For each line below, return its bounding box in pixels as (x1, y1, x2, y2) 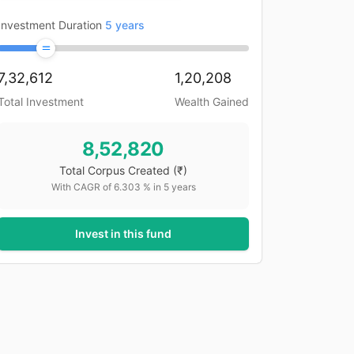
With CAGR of (51, 181, 114, 193)
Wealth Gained (175, 95, 249, 108)
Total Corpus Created (59, 164, 170, 177)
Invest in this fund (75, 227, 171, 240)
